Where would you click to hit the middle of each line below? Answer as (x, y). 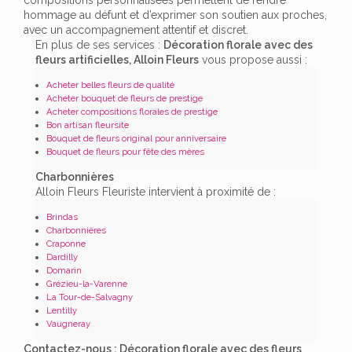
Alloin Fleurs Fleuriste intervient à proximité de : (156, 191)
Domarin (64, 270)
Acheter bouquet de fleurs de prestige (125, 98)
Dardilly (62, 257)
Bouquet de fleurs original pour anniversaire (136, 138)
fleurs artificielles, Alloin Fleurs (117, 59)
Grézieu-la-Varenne (87, 283)
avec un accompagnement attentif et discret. (136, 29)
